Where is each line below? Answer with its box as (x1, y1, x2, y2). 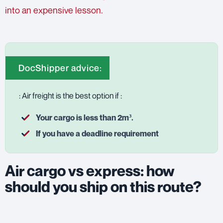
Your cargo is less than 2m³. (35, 112, 133, 123)
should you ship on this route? (5, 178, 202, 196)
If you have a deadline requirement (35, 128, 159, 139)
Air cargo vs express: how (5, 162, 174, 180)
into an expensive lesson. (5, 4, 103, 16)
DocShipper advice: (18, 62, 102, 74)
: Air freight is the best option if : (19, 91, 122, 101)
